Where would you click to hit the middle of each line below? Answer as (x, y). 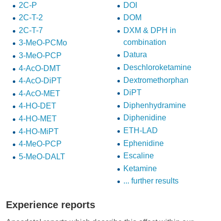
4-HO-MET (37, 118)
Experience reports (51, 204)
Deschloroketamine (157, 67)
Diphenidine (145, 118)
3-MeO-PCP (40, 55)
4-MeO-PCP (40, 144)
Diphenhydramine (154, 105)
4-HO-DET (37, 106)
